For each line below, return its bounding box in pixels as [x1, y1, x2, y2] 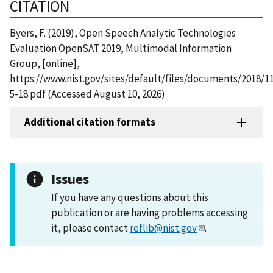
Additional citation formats [24, 115, 155, 129]
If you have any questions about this [51, 190, 208, 204]
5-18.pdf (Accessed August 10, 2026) [10, 87, 165, 101]
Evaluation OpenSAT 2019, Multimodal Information [10, 41, 232, 55]
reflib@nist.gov [130, 221, 197, 235]
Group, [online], [10, 56, 80, 70]
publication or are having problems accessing [51, 205, 248, 219]
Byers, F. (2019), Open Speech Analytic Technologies [10, 26, 236, 40]
